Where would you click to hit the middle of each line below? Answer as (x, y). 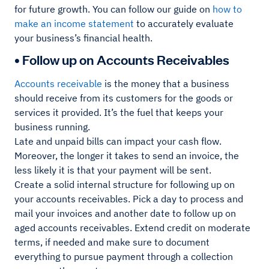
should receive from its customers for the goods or (124, 98)
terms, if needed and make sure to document (112, 242)
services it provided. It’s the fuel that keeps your (119, 113)
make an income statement (74, 24)
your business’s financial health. (83, 38)
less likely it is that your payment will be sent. (113, 170)
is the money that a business (166, 84)
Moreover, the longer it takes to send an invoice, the (127, 156)
